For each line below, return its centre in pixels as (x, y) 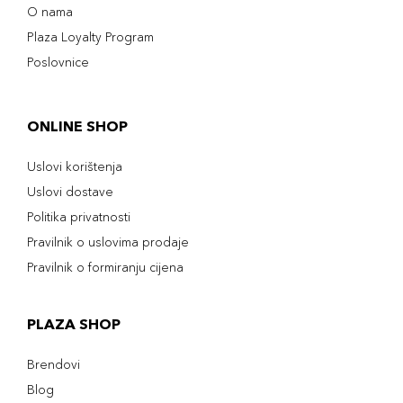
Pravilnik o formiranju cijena (105, 267)
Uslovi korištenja (75, 166)
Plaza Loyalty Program (90, 37)
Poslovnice (58, 62)
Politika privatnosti (79, 217)
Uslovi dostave (70, 192)
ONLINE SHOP (77, 126)
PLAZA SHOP (74, 324)
